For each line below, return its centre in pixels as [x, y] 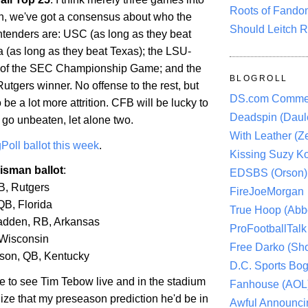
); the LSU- [165, 51]
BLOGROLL [259, 79]
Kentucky [67, 256]
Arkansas [77, 222]
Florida [35, 205]
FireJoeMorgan [267, 192]
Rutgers [30, 188]
